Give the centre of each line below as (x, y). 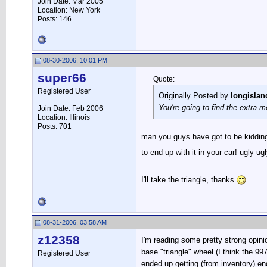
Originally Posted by (195, 96)
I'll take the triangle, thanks (189, 180)
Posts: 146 (55, 19)
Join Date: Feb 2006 (70, 108)
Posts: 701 (55, 126)
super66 (62, 78)
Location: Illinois (64, 117)
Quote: (164, 79)
